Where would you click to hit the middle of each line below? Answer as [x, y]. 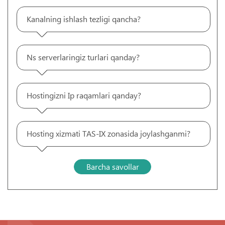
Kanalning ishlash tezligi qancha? [84, 19]
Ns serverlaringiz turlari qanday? [83, 57]
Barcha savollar [113, 166]
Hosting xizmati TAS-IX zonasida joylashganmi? [108, 133]
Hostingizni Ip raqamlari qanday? [84, 95]
